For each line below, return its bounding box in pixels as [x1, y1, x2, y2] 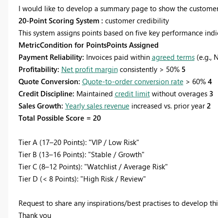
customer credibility [105, 16, 169, 26]
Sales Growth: [18, 101, 65, 111]
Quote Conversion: [18, 76, 82, 87]
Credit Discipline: [18, 89, 76, 99]
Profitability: [18, 64, 61, 74]
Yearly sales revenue [65, 101, 129, 111]
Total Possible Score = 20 [18, 113, 101, 123]
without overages [149, 89, 209, 99]
